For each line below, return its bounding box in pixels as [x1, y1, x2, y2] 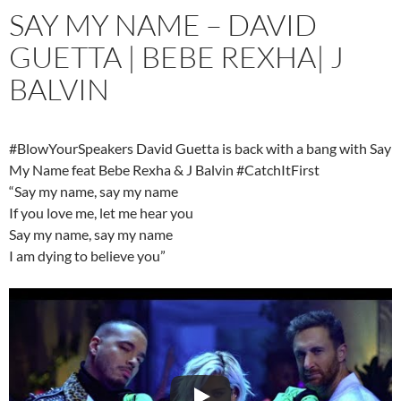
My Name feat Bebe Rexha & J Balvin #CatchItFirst [9, 161, 320, 179]
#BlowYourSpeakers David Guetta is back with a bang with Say [9, 140, 391, 158]
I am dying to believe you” [9, 247, 166, 265]
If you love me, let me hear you [9, 204, 193, 222]
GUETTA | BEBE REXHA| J [9, 38, 344, 76]
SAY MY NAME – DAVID [9, 6, 317, 44]
